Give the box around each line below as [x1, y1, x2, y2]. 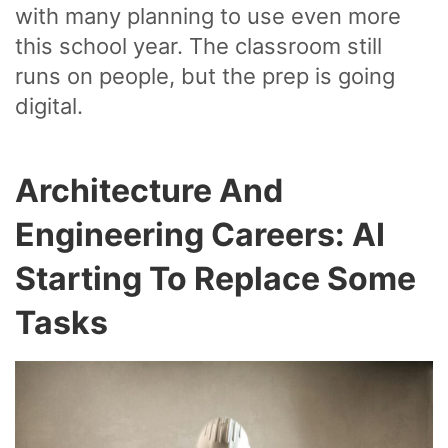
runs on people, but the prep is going [15, 62, 395, 89]
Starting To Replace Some [15, 258, 416, 298]
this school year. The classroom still [15, 32, 382, 59]
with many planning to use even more [15, 2, 401, 29]
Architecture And [15, 170, 283, 210]
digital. [15, 92, 83, 119]
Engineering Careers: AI [15, 214, 385, 254]
